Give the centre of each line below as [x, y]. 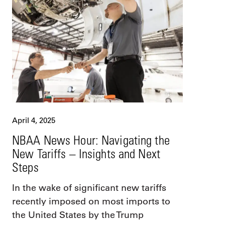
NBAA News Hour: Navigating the [91, 140]
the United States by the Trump [78, 215]
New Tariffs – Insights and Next [86, 154]
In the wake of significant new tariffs [89, 188]
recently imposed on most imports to [91, 202]
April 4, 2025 [34, 121]
